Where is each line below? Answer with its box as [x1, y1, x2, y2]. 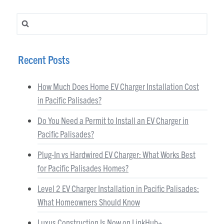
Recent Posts [18, 52, 69, 66]
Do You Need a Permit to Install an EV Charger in [37, 114, 188, 126]
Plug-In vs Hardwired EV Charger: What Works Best [37, 148, 195, 160]
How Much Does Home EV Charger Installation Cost [37, 80, 199, 92]
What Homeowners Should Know [37, 195, 140, 207]
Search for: [16, 13, 56, 24]
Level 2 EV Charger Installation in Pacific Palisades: [37, 182, 199, 194]
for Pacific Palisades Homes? [37, 161, 128, 173]
